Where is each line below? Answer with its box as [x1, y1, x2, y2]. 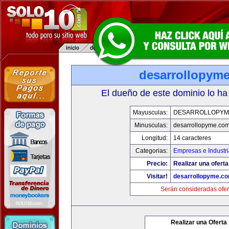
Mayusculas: [133, 109, 168, 116]
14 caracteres [173, 134, 211, 142]
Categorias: [135, 147, 168, 154]
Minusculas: [134, 122, 168, 129]
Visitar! [147, 173, 168, 180]
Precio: [147, 160, 168, 167]
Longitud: [142, 134, 168, 142]
